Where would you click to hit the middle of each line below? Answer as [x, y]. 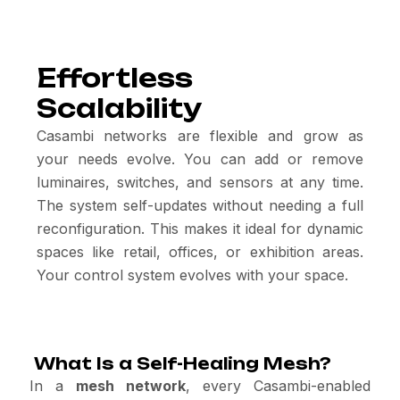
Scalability [119, 108]
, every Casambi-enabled [278, 386]
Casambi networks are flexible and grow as [200, 136]
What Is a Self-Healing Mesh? [180, 363]
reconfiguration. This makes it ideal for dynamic [200, 229]
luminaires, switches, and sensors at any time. [200, 182]
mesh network [131, 386]
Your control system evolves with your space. [192, 275]
